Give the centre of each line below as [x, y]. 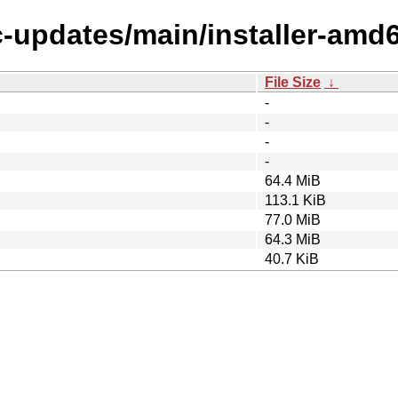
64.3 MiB [293, 239]
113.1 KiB [295, 200]
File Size [293, 82]
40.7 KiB [292, 259]
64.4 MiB [293, 180]
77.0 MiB [293, 219]
